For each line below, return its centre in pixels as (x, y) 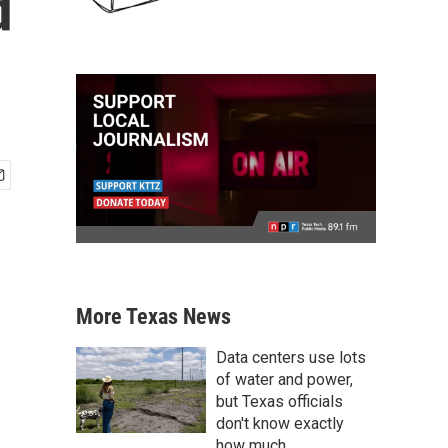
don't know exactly (280, 423)
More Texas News (153, 316)
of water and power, (284, 379)
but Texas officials (279, 401)
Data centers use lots (291, 357)
